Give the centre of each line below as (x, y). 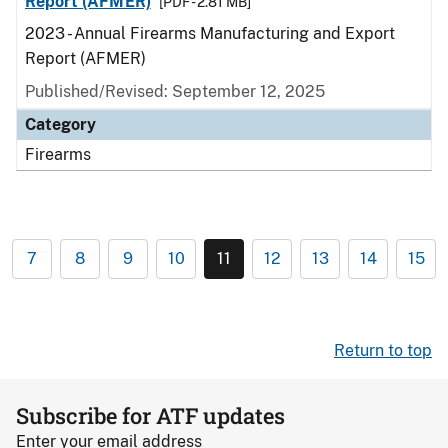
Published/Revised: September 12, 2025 (175, 91)
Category (60, 124)
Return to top (383, 350)
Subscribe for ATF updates (150, 415)
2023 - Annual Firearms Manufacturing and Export (210, 33)
